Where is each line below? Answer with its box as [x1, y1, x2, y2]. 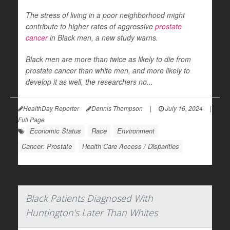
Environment [117, 126, 155, 136]
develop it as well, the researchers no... [26, 76, 153, 87]
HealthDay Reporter [23, 104, 79, 112]
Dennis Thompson [91, 104, 143, 112]
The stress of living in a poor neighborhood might [26, 10, 185, 20]
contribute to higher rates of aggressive [26, 21, 155, 31]
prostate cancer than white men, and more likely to [26, 65, 190, 75]
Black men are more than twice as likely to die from [26, 54, 191, 64]
